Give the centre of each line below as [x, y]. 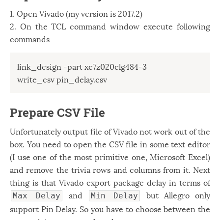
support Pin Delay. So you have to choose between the [110, 209]
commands [30, 39]
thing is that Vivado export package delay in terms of [110, 182]
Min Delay [114, 196]
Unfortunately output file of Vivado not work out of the [110, 131]
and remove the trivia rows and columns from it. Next [110, 169]
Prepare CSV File [57, 113]
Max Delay [37, 196]
